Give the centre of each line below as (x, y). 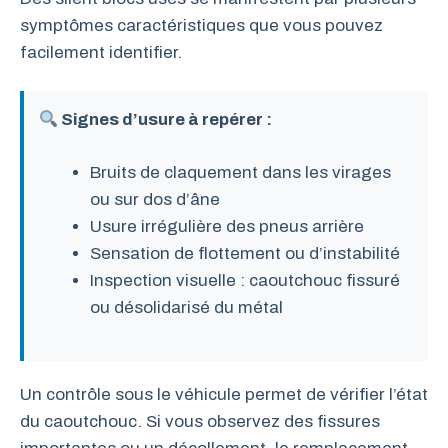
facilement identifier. (101, 52)
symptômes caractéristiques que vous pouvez (201, 25)
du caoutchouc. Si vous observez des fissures (200, 421)
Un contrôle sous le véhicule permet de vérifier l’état (224, 394)
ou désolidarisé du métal (186, 307)
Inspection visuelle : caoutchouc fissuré (245, 280)
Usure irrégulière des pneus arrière (227, 226)
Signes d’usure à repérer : (165, 119)
